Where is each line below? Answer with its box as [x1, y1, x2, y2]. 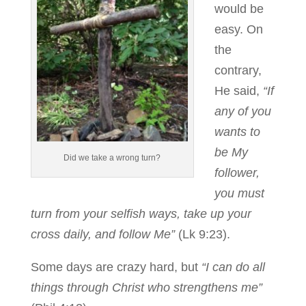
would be [214, 2, 264, 16]
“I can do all [201, 260, 265, 274]
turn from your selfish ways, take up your [30, 207, 251, 221]
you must [214, 186, 264, 200]
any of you [214, 105, 271, 118]
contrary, [214, 64, 262, 77]
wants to [214, 125, 260, 139]
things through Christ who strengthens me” [30, 281, 262, 294]
